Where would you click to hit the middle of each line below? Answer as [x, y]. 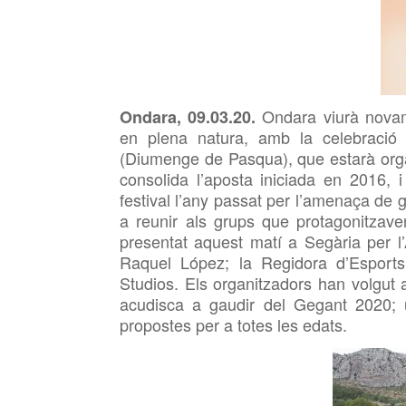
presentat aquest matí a [212, 241]
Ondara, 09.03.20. [191, 117]
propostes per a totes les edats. [233, 324]
